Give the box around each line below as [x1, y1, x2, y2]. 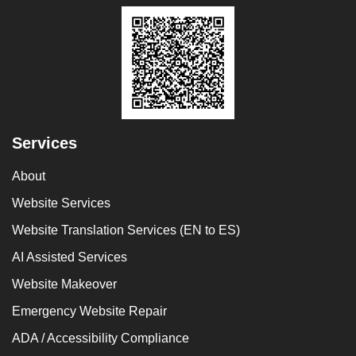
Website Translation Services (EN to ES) [12, 223, 240, 238]
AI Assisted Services [12, 250, 127, 265]
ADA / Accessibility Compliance [12, 331, 189, 346]
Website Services [12, 196, 110, 211]
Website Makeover [12, 277, 117, 292]
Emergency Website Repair [12, 304, 167, 319]
